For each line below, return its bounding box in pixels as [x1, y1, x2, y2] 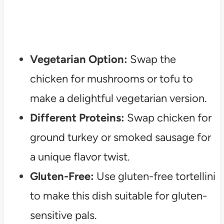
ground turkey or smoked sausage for [29, 130, 211, 144]
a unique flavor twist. [29, 149, 130, 163]
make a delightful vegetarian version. [29, 91, 207, 105]
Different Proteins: [29, 110, 124, 124]
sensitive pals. [29, 208, 97, 222]
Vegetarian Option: [29, 52, 127, 66]
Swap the [127, 52, 176, 66]
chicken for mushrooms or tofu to [29, 71, 193, 85]
